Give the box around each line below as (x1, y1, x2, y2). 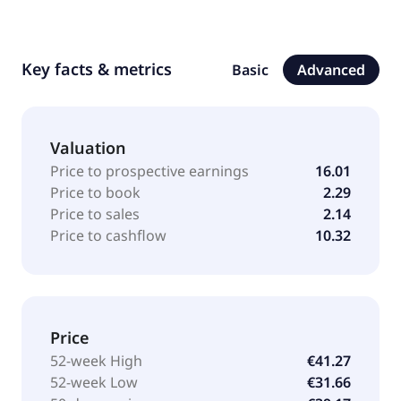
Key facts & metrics (21, 57, 172, 80)
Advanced (297, 59, 365, 80)
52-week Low (50, 371, 138, 392)
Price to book (50, 182, 141, 202)
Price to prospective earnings (50, 160, 249, 181)
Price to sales (50, 203, 140, 224)
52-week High (50, 350, 142, 371)
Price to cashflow (50, 225, 166, 245)
